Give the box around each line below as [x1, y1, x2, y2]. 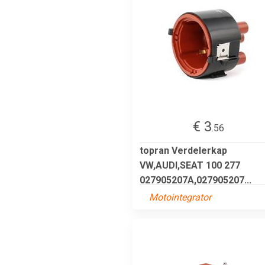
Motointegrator [149, 191, 211, 203]
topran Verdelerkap [140, 144, 227, 156]
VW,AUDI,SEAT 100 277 [140, 159, 240, 171]
